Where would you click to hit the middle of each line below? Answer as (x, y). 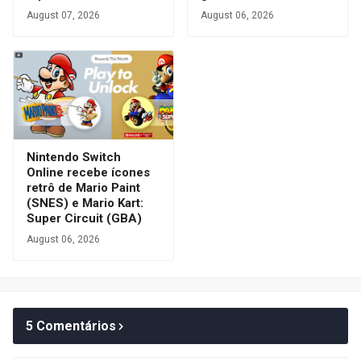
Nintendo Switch (74, 157)
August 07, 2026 (63, 15)
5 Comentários (71, 326)
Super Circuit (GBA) (84, 218)
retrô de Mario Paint (83, 187)
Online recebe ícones (88, 172)
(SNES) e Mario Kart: (85, 203)
